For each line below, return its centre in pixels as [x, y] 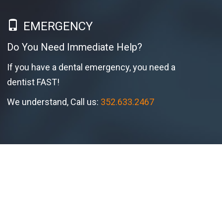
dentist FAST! [33, 82]
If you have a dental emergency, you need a [91, 67]
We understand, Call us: [54, 102]
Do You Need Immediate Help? [75, 47]
